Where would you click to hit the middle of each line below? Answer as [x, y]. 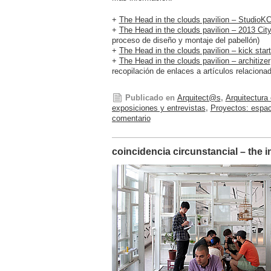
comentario [131, 119]
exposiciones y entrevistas [158, 108]
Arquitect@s [199, 98]
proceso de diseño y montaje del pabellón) [185, 40]
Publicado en [150, 98]
